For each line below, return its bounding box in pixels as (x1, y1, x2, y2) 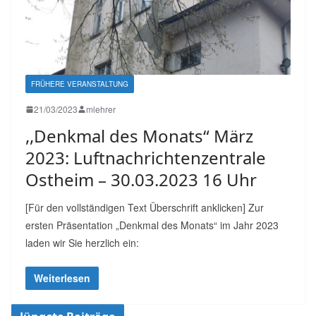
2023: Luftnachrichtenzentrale (25, 146, 266, 170)
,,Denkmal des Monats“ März (25, 124, 253, 148)
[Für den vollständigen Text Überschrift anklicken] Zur (25, 200, 264, 215)
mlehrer (86, 103, 116, 116)
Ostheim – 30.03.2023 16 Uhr (25, 168, 257, 192)
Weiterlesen (34, 271, 90, 286)
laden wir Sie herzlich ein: (25, 236, 139, 250)
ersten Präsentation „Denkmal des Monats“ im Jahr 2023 (25, 218, 279, 233)
